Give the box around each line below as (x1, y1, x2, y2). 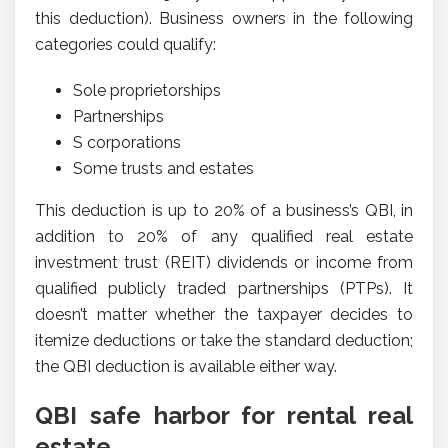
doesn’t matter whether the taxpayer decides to (35, 304, 413, 324)
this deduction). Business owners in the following (35, 8, 413, 28)
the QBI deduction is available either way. (35, 356, 337, 376)
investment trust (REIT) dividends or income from (35, 252, 413, 272)
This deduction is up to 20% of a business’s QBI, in (35, 200, 413, 220)
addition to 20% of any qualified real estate (35, 226, 413, 246)
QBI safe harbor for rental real (35, 400, 413, 430)
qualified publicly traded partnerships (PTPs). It (35, 278, 413, 298)
